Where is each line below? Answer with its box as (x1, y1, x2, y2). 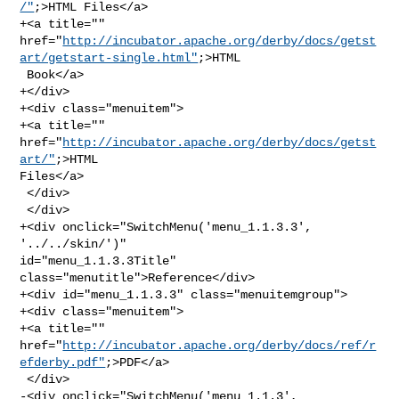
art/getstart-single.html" (20, 50, 199, 65)
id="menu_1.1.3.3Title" (20, 253, 177, 268)
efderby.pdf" (20, 354, 106, 370)
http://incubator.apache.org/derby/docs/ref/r (62, 338, 377, 353)
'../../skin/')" (20, 236, 134, 251)
